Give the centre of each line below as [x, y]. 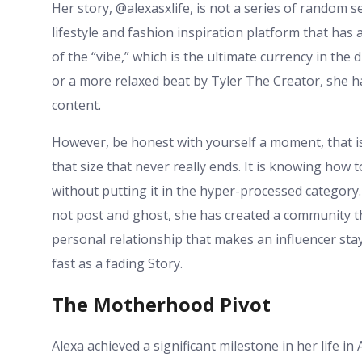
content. [76, 105]
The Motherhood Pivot [161, 305]
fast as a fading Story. [117, 263]
